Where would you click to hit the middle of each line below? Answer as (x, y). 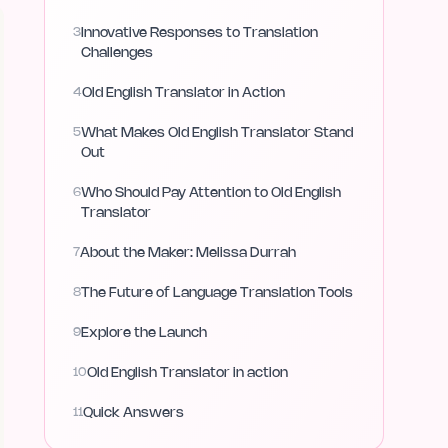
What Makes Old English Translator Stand (217, 133)
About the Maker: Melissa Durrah (188, 253)
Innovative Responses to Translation (199, 33)
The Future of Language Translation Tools (217, 293)
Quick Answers (133, 413)
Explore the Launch (144, 333)
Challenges (117, 53)
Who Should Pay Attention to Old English (211, 193)
